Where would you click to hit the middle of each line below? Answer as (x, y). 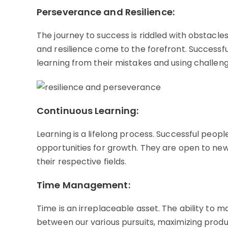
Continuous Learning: (88, 111)
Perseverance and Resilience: (106, 12)
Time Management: (83, 185)
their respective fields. (82, 162)
